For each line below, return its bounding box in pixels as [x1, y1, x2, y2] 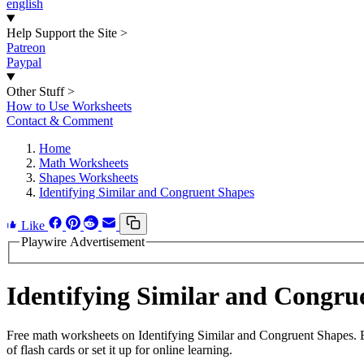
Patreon [6, 41, 45, 54]
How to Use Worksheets [6, 99, 132, 113]
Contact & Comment [6, 114, 113, 128]
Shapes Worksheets [39, 171, 138, 184]
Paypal [6, 55, 41, 69]
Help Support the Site [6, 26, 117, 40]
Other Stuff [6, 84, 64, 98]
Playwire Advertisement [21, 235, 145, 249]
